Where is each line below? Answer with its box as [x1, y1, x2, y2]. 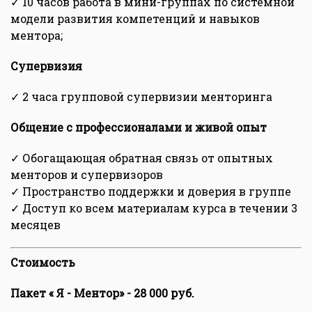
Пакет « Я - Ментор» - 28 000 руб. [10, 286, 194, 300]
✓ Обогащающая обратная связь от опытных [10, 150, 273, 165]
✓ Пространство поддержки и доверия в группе [10, 184, 291, 198]
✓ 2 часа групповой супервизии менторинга [10, 89, 272, 104]
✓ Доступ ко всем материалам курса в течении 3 [10, 201, 297, 215]
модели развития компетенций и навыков [10, 11, 260, 26]
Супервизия [10, 58, 82, 73]
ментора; [10, 28, 63, 42]
